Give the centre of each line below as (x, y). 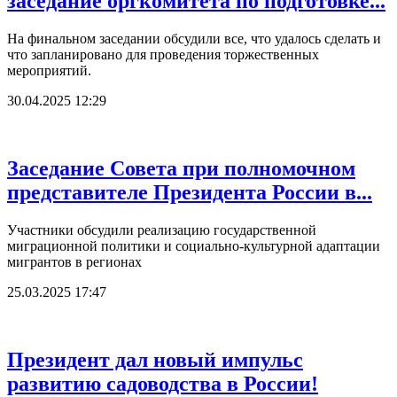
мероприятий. (49, 71)
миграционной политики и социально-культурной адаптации (194, 246)
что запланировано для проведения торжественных (163, 55)
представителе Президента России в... (190, 193)
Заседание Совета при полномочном (181, 169)
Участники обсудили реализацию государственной (162, 230)
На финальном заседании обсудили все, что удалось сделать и (194, 39)
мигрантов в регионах (74, 262)
